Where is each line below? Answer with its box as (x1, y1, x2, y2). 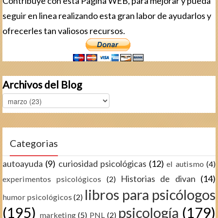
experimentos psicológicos (2, 174, 102, 183)
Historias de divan (121, 173, 196, 184)
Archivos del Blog (2, 78, 82, 91)
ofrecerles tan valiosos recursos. (2, 25, 125, 36)
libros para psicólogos (84, 186, 216, 203)
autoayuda (2, 158, 43, 169)
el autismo (166, 159, 204, 168)
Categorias (10, 137, 58, 149)
